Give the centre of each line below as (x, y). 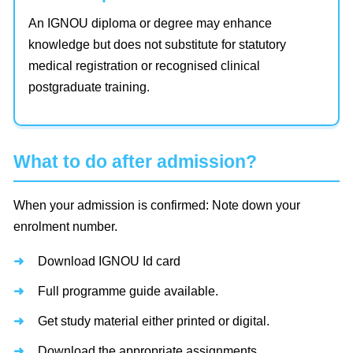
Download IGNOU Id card (109, 261)
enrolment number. (65, 226)
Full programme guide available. (128, 291)
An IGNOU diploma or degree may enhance (150, 23)
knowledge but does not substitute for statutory (157, 44)
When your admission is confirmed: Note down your (157, 205)
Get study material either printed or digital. (154, 321)
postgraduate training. (89, 87)
